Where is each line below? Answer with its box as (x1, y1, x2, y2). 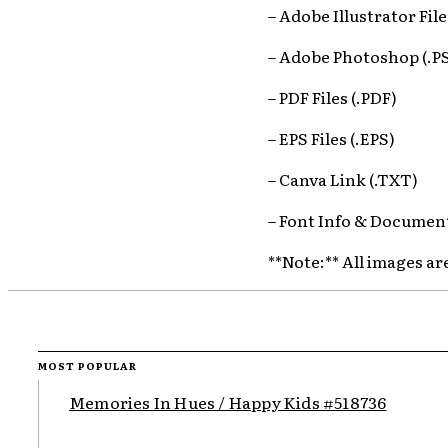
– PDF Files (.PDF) (267, 84, 397, 109)
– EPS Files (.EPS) (267, 125, 395, 150)
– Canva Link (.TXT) (267, 166, 418, 191)
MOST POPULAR (38, 357, 137, 373)
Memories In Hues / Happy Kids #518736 (69, 390, 387, 415)
